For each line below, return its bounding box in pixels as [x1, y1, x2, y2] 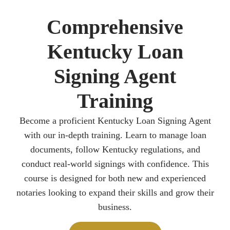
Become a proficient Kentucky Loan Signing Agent [19, 116, 211, 126]
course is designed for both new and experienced [24, 173, 206, 184]
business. [98, 202, 132, 213]
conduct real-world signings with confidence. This [21, 159, 209, 169]
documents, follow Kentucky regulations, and [30, 144, 200, 155]
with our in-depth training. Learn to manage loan [24, 130, 206, 141]
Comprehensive [47, 15, 183, 39]
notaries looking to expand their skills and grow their [16, 187, 214, 198]
